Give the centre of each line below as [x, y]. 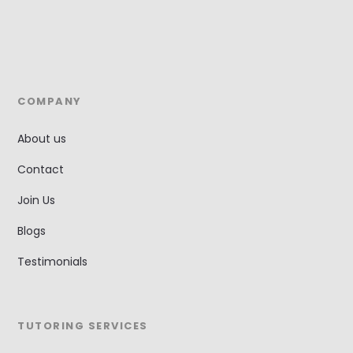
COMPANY [50, 101]
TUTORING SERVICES [83, 325]
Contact [41, 169]
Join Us [37, 200]
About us [42, 138]
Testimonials [53, 261]
